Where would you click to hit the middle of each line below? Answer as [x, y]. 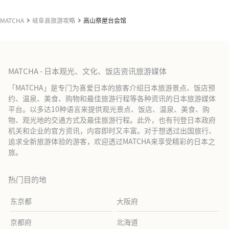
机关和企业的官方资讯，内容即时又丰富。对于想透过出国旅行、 [112, 130]
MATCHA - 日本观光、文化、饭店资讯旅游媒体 [87, 71]
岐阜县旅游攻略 [54, 20]
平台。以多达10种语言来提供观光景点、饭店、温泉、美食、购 [109, 109]
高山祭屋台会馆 [105, 20]
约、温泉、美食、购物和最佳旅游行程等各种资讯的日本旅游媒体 [112, 98]
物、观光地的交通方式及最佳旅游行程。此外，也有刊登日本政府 [112, 119]
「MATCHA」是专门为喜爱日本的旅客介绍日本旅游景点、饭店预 [112, 87]
